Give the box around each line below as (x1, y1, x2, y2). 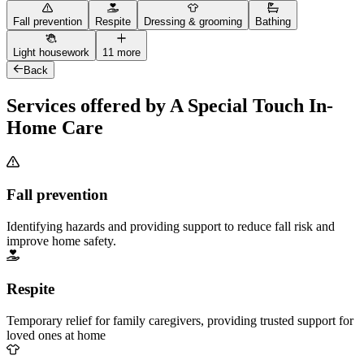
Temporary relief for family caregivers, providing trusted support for (6, 313, 353, 327)
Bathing (255, 15, 291, 28)
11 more (102, 45, 141, 58)
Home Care (6, 116, 103, 138)
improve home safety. (6, 234, 116, 249)
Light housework (13, 45, 89, 58)
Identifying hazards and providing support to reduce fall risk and (6, 219, 335, 234)
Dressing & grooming (144, 15, 242, 28)
